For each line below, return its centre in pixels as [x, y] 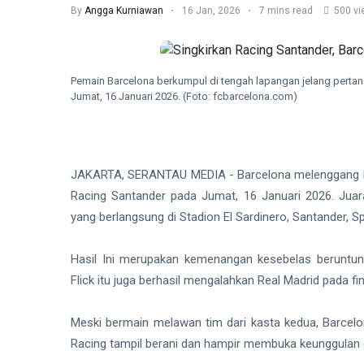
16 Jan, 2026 [211, 11]
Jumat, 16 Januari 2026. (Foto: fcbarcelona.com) [184, 96]
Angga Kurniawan [124, 11]
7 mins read [286, 11]
